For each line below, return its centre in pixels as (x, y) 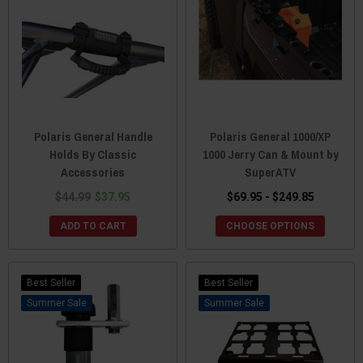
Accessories (93, 172)
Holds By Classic (93, 154)
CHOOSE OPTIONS (270, 226)
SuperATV (270, 172)
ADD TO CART (93, 226)
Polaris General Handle (93, 136)
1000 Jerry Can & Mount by (270, 154)
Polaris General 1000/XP (270, 136)
